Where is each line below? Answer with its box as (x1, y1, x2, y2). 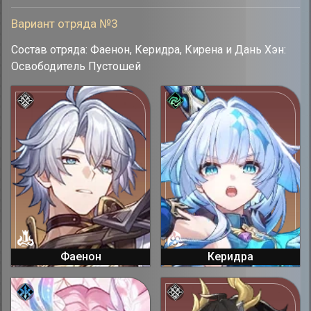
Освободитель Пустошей (11, 60, 141, 73)
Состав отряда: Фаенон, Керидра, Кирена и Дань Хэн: (11, 43, 286, 56)
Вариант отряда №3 (11, 17, 118, 31)
